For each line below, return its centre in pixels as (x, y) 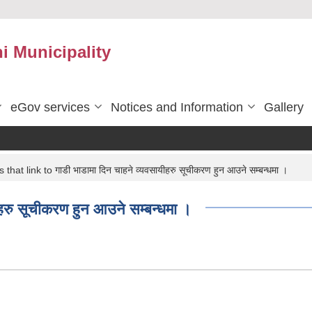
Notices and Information (177, 107)
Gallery (284, 107)
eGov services (50, 107)
